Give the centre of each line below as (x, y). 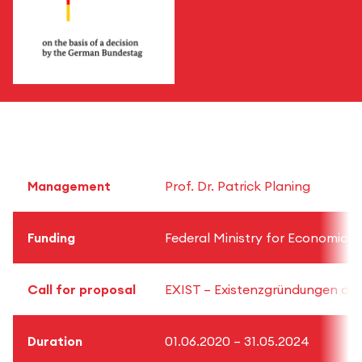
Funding (51, 237)
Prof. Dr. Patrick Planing (238, 185)
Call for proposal (82, 289)
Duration (55, 341)
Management (69, 185)
